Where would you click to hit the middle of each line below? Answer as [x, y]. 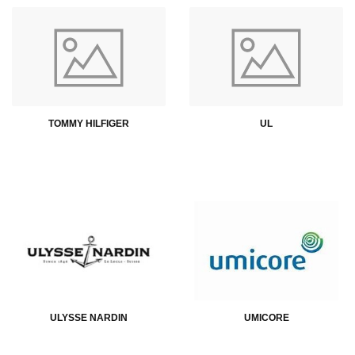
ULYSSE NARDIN [89, 317]
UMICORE [266, 317]
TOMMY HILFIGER [89, 123]
